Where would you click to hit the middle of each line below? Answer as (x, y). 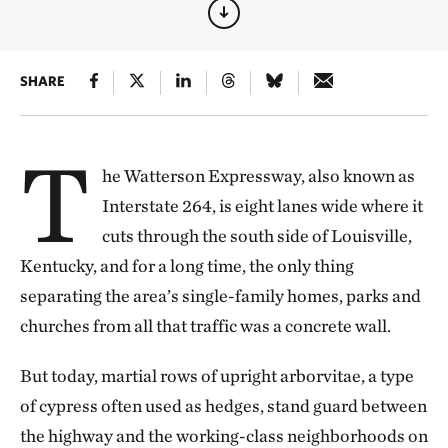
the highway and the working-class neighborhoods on (224, 435)
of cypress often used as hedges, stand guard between (223, 405)
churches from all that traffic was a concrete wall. (205, 325)
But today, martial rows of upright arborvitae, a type (217, 375)
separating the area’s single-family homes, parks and (220, 295)
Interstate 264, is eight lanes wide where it (262, 205)
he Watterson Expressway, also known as (258, 175)
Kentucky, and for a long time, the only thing (187, 265)
